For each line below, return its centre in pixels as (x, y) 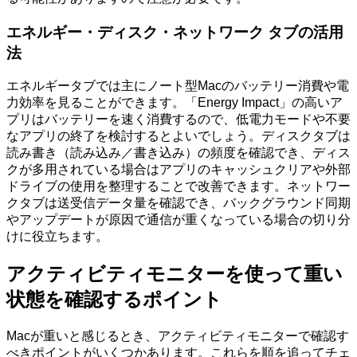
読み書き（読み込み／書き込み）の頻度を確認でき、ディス (178, 153)
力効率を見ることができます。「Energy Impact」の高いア (175, 103)
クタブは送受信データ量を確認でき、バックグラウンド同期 (178, 203)
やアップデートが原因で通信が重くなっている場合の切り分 (178, 220)
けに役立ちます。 (57, 237)
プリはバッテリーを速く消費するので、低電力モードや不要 (178, 120)
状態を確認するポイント (114, 300)
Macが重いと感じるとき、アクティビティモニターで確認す (178, 336)
